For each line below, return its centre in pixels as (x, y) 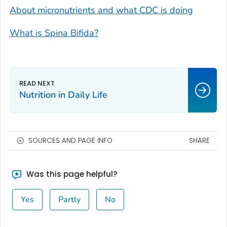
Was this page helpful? (70, 174)
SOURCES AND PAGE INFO (70, 141)
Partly (69, 200)
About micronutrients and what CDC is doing (101, 10)
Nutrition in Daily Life (63, 95)
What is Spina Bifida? (54, 33)
